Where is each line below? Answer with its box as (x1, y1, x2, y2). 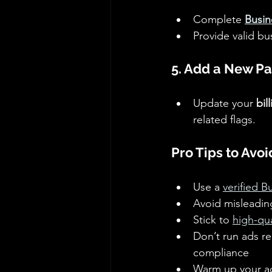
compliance (193, 246, 252, 260)
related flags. (193, 113, 256, 127)
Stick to (193, 213, 233, 227)
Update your (193, 97, 256, 110)
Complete (193, 13, 245, 27)
